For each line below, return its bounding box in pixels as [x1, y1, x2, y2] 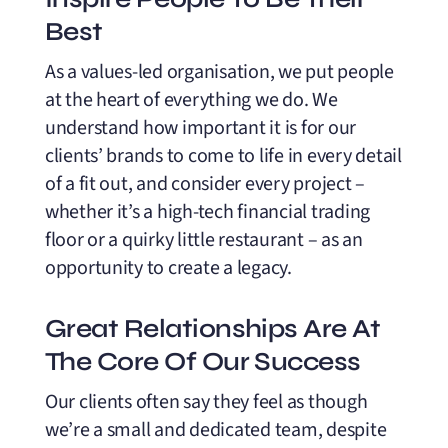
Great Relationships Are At [44, 313, 381, 344]
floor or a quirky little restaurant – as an [44, 226, 363, 254]
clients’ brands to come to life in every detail [44, 142, 402, 170]
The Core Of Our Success [44, 346, 361, 377]
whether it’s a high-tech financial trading [44, 198, 371, 226]
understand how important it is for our [44, 114, 357, 142]
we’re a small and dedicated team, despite [44, 416, 387, 444]
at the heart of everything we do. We [44, 86, 338, 114]
